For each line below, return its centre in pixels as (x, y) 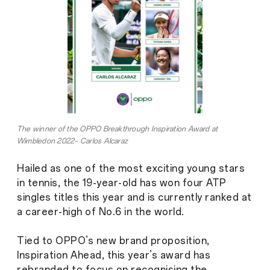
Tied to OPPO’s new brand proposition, (113, 241)
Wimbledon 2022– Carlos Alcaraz (73, 141)
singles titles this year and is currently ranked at (134, 198)
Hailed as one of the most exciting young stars (131, 169)
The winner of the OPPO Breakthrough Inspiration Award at (118, 129)
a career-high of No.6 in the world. (101, 212)
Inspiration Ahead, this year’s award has (114, 256)
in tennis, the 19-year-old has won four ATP (122, 183)
